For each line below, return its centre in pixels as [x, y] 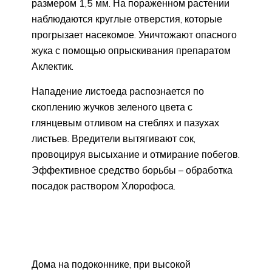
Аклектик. [53, 66]
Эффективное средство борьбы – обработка [132, 170]
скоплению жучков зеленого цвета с [112, 107]
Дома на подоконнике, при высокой [111, 264]
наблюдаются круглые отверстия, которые [127, 19]
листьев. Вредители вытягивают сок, [114, 138]
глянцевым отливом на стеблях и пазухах [125, 122]
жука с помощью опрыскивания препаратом [131, 50]
